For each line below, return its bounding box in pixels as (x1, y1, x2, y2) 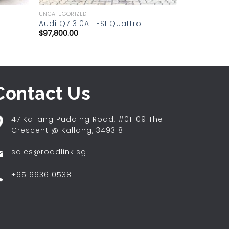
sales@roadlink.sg (11, 147, 86, 157)
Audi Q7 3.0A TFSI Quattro (38, 18, 142, 29)
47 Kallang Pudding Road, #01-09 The (11, 114, 163, 125)
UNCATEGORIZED (38, 10, 87, 18)
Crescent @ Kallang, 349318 (11, 125, 123, 136)
